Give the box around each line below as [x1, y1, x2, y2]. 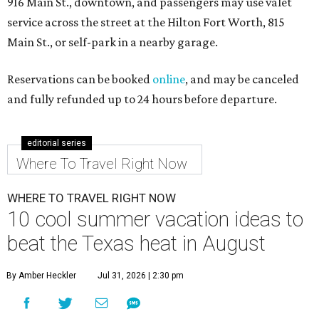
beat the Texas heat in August [7, 231, 266, 256]
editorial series [27, 138, 86, 148]
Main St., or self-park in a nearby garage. [7, 35, 218, 49]
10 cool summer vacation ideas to [7, 207, 303, 231]
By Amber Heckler [6, 271, 76, 281]
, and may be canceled [185, 72, 299, 86]
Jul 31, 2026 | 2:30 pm [98, 271, 184, 281]
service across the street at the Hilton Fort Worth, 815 [7, 15, 285, 29]
